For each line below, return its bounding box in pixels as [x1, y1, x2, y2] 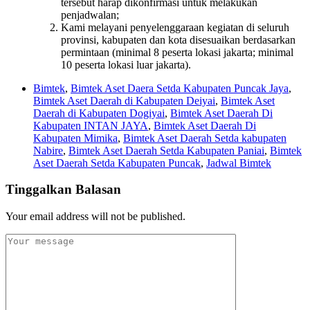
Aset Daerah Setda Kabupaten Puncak [33, 156, 201, 169]
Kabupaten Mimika [33, 131, 118, 144]
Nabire [33, 144, 63, 156]
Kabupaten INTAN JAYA [33, 119, 148, 131]
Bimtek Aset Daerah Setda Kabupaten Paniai [69, 144, 264, 156]
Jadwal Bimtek [206, 156, 271, 169]
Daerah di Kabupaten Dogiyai [33, 107, 165, 119]
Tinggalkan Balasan [6, 182, 121, 197]
